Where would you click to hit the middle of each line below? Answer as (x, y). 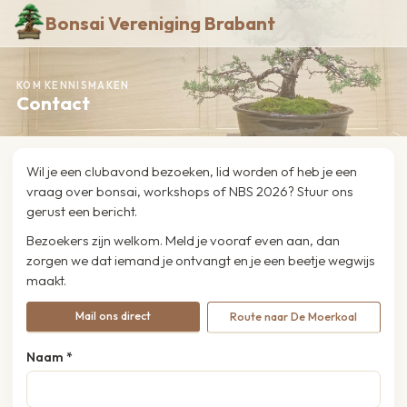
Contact (53, 103)
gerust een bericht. (82, 211)
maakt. (47, 280)
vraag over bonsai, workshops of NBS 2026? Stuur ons (190, 191)
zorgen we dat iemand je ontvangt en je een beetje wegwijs (201, 260)
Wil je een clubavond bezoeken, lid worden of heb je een (192, 171)
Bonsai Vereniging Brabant (160, 23)
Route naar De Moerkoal (294, 317)
